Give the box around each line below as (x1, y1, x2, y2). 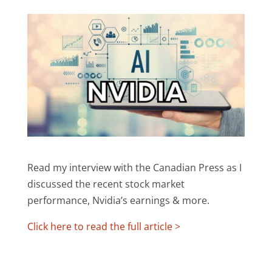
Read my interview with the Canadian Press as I (27, 160, 242, 174)
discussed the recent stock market (27, 177, 185, 191)
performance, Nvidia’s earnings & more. (27, 193, 209, 207)
